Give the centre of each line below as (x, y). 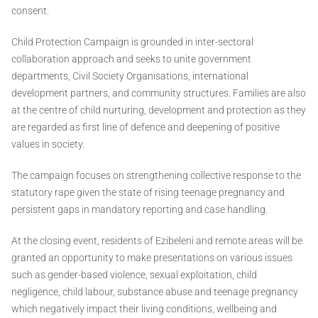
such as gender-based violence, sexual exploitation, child (134, 275)
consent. (30, 11)
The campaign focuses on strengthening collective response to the (156, 176)
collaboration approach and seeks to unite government (131, 59)
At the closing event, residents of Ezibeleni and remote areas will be (157, 241)
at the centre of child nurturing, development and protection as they (159, 110)
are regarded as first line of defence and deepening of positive (146, 127)
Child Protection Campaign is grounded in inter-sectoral (132, 42)
